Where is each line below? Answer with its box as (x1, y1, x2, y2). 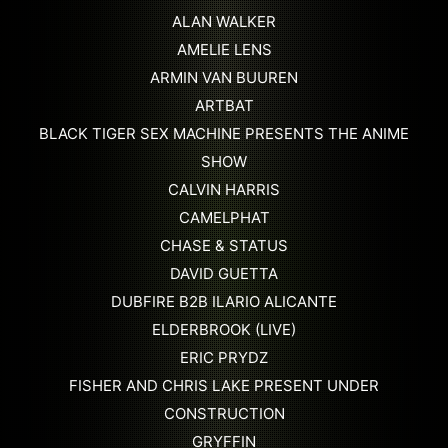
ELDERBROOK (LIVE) (152, 319, 296, 339)
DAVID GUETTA (170, 263, 278, 283)
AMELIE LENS (176, 39, 272, 59)
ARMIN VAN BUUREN (150, 67, 298, 87)
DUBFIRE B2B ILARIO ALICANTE (111, 291, 337, 311)
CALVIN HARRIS (168, 179, 280, 199)
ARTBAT (194, 95, 254, 115)
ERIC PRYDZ (180, 347, 268, 367)
